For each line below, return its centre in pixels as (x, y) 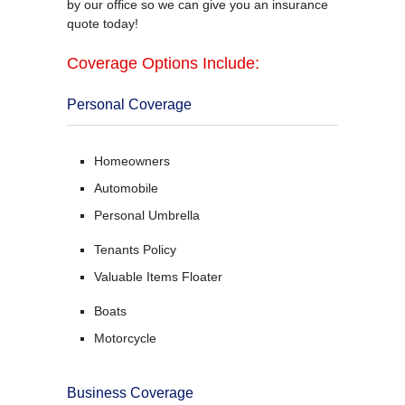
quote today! (103, 23)
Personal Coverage (129, 104)
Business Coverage (130, 392)
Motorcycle (125, 338)
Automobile (126, 188)
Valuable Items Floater (158, 276)
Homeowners (132, 160)
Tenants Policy (135, 249)
